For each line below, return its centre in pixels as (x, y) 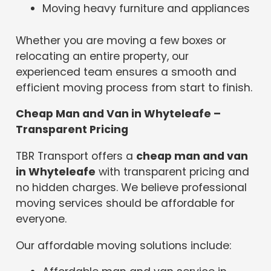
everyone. (41, 219)
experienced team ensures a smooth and (126, 72)
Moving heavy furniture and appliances (146, 9)
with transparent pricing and (173, 171)
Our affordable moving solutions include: (124, 245)
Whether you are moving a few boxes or (121, 40)
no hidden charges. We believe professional (132, 187)
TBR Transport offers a (76, 156)
